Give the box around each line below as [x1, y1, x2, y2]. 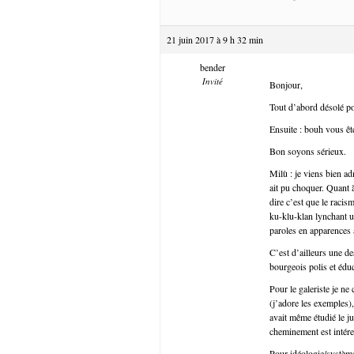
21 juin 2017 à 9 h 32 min [167, 32, 263, 46]
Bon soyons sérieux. [269, 144, 346, 157]
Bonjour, [269, 77, 303, 91]
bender [199, 60, 225, 73]
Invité [201, 74, 223, 87]
